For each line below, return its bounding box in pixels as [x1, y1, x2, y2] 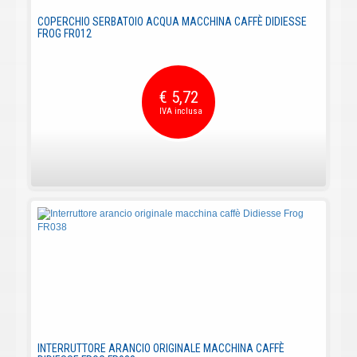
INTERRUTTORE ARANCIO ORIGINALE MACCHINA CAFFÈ [37, 342, 284, 355]
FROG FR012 [37, 27, 92, 40]
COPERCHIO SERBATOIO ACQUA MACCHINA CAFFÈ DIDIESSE [37, 15, 307, 28]
